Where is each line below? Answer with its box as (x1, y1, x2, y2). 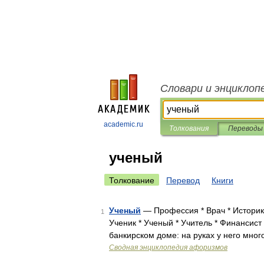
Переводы (227, 124, 263, 133)
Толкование (109, 176, 154, 185)
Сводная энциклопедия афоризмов (109, 243, 227, 252)
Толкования (169, 124, 209, 133)
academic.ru (104, 120, 143, 128)
